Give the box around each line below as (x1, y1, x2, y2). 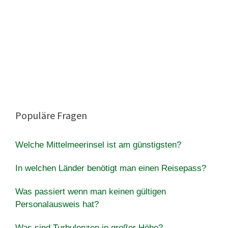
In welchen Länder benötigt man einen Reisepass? (15, 163, 206, 173)
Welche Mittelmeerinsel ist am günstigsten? (15, 139, 181, 150)
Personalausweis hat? (15, 199, 99, 209)
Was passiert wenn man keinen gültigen (15, 186, 166, 196)
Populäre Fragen (15, 108, 87, 122)
